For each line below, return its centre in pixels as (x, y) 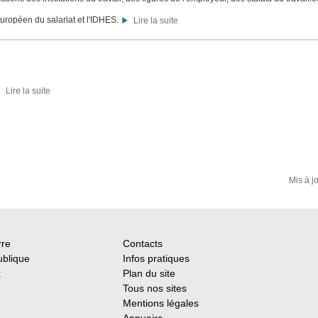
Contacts (142, 243)
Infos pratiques (156, 258)
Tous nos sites (154, 288)
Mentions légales (160, 303)
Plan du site (149, 273)
